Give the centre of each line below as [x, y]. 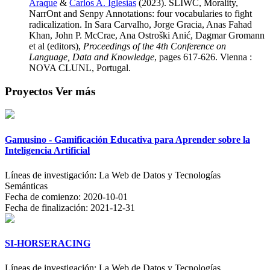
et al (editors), [56, 46]
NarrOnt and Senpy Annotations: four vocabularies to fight [140, 13]
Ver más [75, 91]
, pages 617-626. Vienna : [203, 57]
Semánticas [26, 186]
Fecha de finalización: [48, 207]
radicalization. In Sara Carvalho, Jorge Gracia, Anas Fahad [140, 24]
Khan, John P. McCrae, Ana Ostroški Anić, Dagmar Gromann [147, 35]
